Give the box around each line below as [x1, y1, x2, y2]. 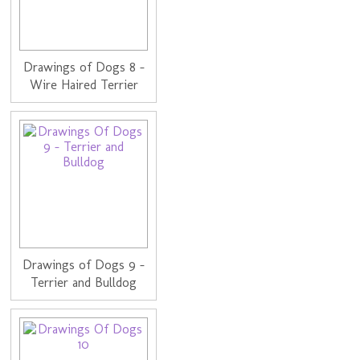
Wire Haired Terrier [29, 77, 138, 93]
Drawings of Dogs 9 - [22, 257, 145, 273]
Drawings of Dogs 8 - [22, 59, 145, 76]
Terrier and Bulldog [31, 275, 137, 291]
